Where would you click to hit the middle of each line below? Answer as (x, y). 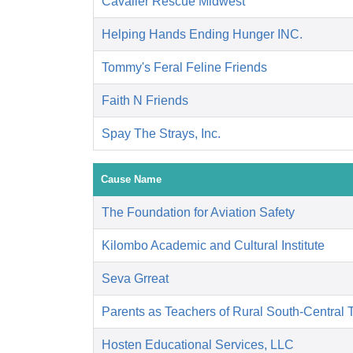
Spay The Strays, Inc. (161, 134)
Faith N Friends (145, 101)
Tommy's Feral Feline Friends (184, 68)
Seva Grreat (135, 279)
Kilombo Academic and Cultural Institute (213, 246)
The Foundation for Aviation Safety (198, 213)
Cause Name (131, 180)
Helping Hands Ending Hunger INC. (202, 35)
